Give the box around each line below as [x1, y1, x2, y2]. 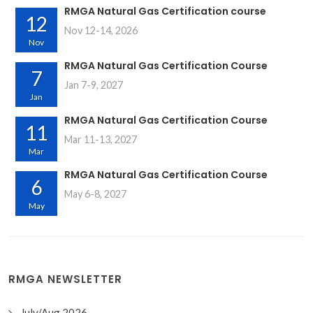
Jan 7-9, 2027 [64, 79, 123, 91]
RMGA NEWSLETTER [8, 272, 122, 286]
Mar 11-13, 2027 [64, 133, 137, 145]
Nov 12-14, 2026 [64, 24, 138, 36]
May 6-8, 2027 [64, 188, 126, 200]
